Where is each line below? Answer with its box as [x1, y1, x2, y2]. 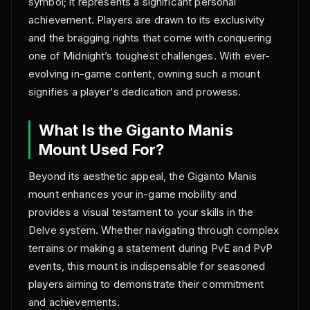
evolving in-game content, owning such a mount [28, 67, 260, 80]
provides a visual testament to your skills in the [28, 206, 254, 219]
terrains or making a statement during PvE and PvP [28, 241, 273, 255]
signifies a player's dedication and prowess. [28, 85, 241, 98]
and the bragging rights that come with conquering [28, 31, 272, 44]
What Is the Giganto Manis [39, 121, 233, 139]
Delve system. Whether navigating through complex [28, 224, 280, 237]
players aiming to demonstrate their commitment [28, 277, 264, 291]
